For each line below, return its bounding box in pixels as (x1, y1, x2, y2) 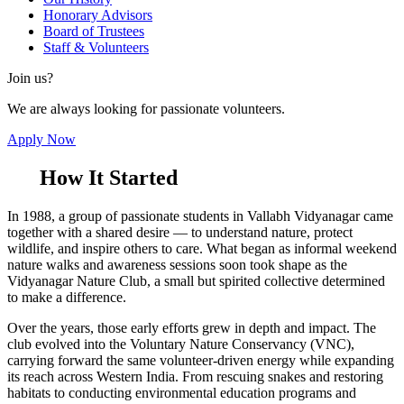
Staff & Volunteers (43, 40, 149, 56)
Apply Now (7, 132, 76, 148)
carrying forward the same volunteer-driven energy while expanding (7, 353, 394, 369)
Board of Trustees (43, 23, 144, 40)
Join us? (7, 70, 53, 87)
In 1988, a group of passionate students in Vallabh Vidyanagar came (7, 208, 393, 225)
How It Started (34, 166, 178, 190)
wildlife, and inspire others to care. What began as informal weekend (7, 241, 397, 257)
